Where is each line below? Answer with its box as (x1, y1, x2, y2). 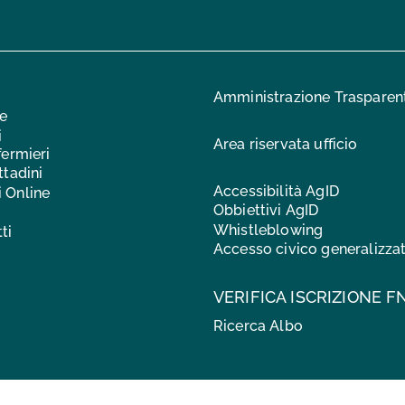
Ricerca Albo (213, 317, 303, 335)
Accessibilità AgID (213, 182, 339, 200)
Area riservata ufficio (213, 135, 358, 153)
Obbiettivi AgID (213, 202, 319, 220)
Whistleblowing (213, 221, 324, 239)
